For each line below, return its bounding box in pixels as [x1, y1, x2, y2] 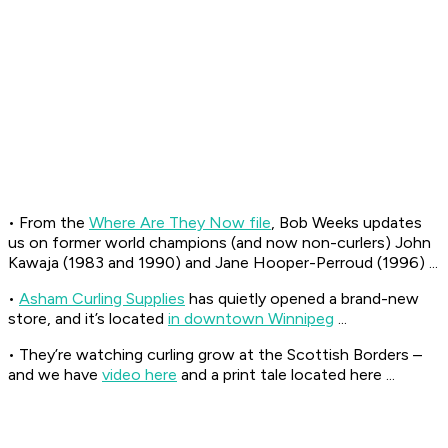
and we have [8, 365, 102, 385]
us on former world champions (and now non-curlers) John [8, 233, 431, 253]
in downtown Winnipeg [168, 309, 334, 329]
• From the [8, 213, 89, 233]
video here [102, 365, 177, 385]
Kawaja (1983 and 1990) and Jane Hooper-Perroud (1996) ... [8, 253, 438, 273]
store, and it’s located [8, 309, 168, 329]
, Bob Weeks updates [271, 213, 422, 233]
